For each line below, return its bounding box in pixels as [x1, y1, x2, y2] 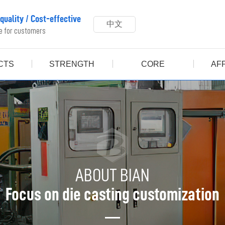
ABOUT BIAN [75, 166, 150, 185]
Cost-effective [30, 13, 81, 24]
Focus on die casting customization [6, 185, 219, 204]
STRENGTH [49, 60, 95, 68]
